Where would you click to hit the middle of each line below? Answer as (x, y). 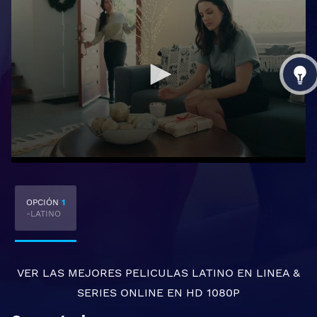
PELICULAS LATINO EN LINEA (207, 273)
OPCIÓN (44, 202)
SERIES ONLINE (120, 293)
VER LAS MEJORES (71, 273)
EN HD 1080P (202, 293)
